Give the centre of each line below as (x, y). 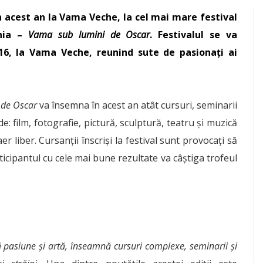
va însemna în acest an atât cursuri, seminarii (137, 105)
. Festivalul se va (194, 35)
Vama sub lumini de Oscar (86, 35)
